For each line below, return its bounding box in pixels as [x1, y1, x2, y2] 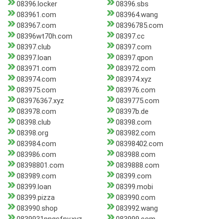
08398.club [17, 118, 51, 127]
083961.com [17, 10, 56, 20]
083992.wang [115, 204, 158, 213]
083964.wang [115, 10, 158, 20]
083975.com [17, 86, 56, 95]
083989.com [17, 172, 56, 181]
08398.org [17, 129, 48, 138]
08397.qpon [115, 53, 153, 63]
